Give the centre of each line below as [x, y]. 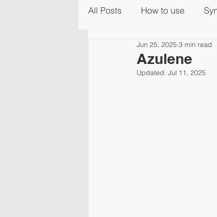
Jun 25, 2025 [157, 45]
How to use [163, 10]
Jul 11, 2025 [187, 73]
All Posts [105, 10]
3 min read [195, 45]
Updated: [152, 73]
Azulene [164, 59]
